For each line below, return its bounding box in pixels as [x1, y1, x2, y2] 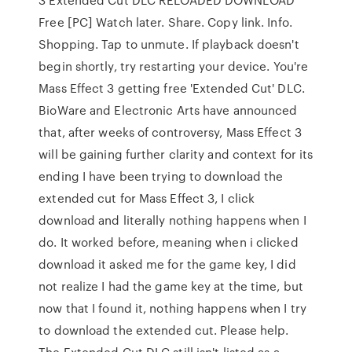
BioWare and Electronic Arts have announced [38, 101, 298, 119]
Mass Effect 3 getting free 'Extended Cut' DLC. [38, 79, 305, 97]
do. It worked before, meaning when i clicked [38, 233, 299, 251]
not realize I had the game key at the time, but [38, 277, 303, 295]
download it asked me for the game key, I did [38, 255, 296, 273]
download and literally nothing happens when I [38, 211, 306, 229]
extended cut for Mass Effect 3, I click [38, 189, 255, 207]
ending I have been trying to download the [38, 167, 284, 185]
